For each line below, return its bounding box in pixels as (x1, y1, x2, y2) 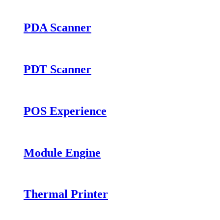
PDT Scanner (24, 62, 91, 76)
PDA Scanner (24, 21, 91, 34)
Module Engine (24, 146, 101, 159)
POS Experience (24, 104, 107, 117)
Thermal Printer (24, 188, 108, 201)
